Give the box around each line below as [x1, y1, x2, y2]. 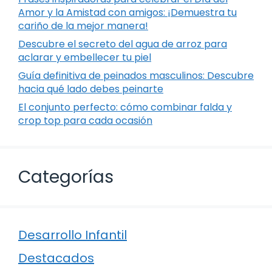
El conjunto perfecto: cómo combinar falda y [18, 100, 232, 114]
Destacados [18, 249, 94, 267]
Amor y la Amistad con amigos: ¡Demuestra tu [18, 5, 237, 19]
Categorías [18, 165, 114, 189]
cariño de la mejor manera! [18, 18, 148, 33]
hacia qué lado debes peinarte [18, 81, 163, 96]
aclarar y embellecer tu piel [18, 50, 151, 64]
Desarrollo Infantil [18, 226, 127, 243]
